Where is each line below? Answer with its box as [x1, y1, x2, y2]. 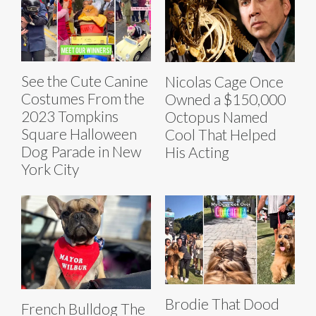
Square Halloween [21, 124, 137, 142]
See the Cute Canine [21, 71, 148, 90]
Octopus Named [165, 107, 268, 126]
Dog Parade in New [21, 142, 141, 160]
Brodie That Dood [165, 295, 279, 313]
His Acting [165, 142, 229, 161]
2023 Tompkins [21, 107, 119, 125]
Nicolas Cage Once [165, 72, 284, 90]
